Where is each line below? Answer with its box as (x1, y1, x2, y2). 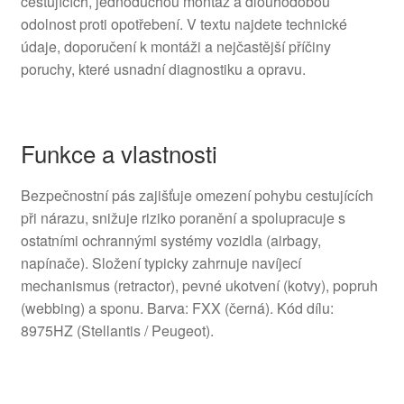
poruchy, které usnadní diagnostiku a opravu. (20, 59, 306, 80)
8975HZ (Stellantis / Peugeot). (20, 319, 214, 341)
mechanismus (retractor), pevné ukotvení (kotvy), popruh (20, 274, 378, 296)
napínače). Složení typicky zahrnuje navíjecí (20, 252, 301, 273)
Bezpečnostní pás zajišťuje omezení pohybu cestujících (20, 184, 373, 206)
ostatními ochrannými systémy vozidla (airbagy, (20, 229, 321, 251)
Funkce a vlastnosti (20, 135, 217, 170)
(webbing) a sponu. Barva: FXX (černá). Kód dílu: (20, 297, 334, 318)
